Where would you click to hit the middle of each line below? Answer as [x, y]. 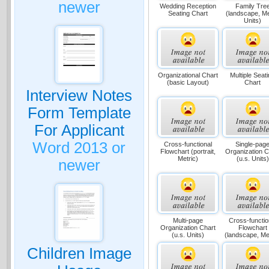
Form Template [79, 113]
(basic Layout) [188, 82]
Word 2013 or [79, 148]
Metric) [188, 158]
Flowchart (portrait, [188, 151]
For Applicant [79, 130]
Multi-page [188, 220]
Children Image [79, 253]
